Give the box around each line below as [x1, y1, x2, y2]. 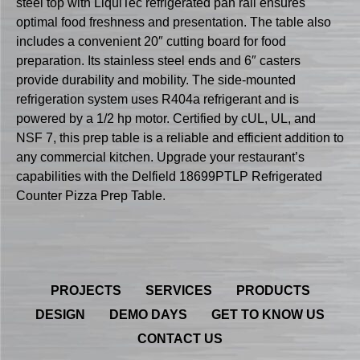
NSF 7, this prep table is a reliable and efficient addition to [16, 131, 344, 145]
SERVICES [145, 283, 212, 297]
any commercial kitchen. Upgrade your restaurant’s [16, 150, 305, 165]
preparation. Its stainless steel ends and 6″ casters [16, 54, 301, 68]
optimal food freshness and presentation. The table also [16, 15, 331, 30]
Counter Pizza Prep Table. [16, 189, 166, 203]
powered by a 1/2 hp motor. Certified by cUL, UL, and [16, 112, 316, 126]
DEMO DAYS [109, 307, 187, 321]
